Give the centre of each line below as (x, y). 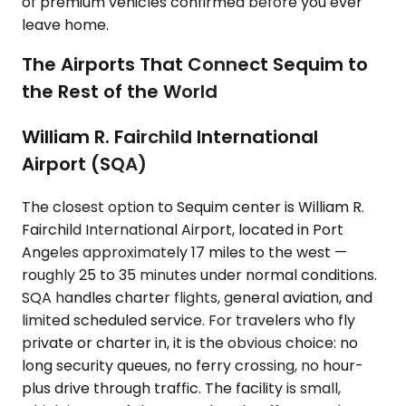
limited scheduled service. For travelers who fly (188, 321)
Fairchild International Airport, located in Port (183, 230)
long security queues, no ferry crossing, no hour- (193, 366)
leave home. (65, 24)
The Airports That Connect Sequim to (195, 65)
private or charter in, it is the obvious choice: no (190, 343)
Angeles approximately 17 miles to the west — (184, 253)
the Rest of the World (120, 92)
